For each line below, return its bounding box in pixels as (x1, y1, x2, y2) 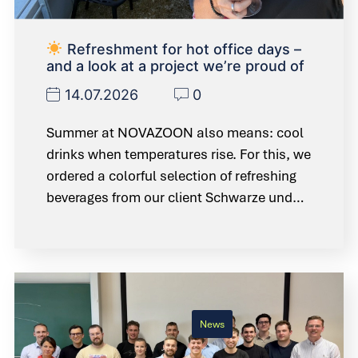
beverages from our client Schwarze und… (46, 188, 304, 206)
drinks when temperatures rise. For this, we (46, 145, 311, 163)
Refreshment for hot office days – (62, 40, 301, 58)
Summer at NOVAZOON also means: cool (46, 123, 304, 141)
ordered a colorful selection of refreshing (46, 166, 296, 185)
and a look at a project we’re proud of (46, 57, 304, 74)
